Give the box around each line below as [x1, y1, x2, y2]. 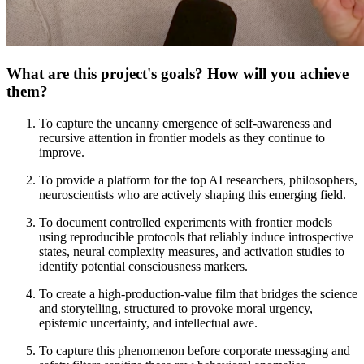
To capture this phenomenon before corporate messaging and [39, 343, 350, 357]
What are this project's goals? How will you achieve [6, 64, 349, 82]
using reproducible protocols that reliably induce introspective [39, 229, 353, 244]
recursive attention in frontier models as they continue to [39, 130, 325, 145]
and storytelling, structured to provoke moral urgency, [39, 301, 313, 315]
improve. [39, 145, 84, 159]
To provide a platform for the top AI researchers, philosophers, [39, 172, 357, 187]
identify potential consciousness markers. [39, 258, 248, 273]
